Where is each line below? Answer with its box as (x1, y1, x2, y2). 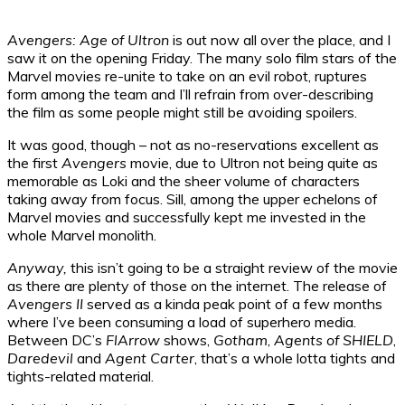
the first (7, 153, 61, 172)
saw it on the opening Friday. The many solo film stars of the (7, 48, 397, 67)
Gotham (213, 330, 268, 349)
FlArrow (106, 330, 164, 349)
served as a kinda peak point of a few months (83, 294, 382, 313)
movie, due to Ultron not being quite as (130, 153, 378, 172)
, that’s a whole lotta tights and (194, 348, 395, 367)
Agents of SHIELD (274, 330, 393, 349)
